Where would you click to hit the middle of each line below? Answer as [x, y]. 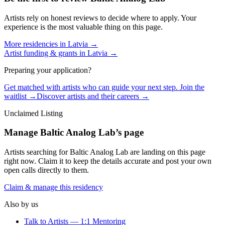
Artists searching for [37, 152]
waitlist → [20, 96]
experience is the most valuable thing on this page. [83, 27]
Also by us [21, 204]
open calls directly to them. [46, 170]
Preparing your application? [48, 70]
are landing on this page [167, 152]
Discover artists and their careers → [93, 96]
